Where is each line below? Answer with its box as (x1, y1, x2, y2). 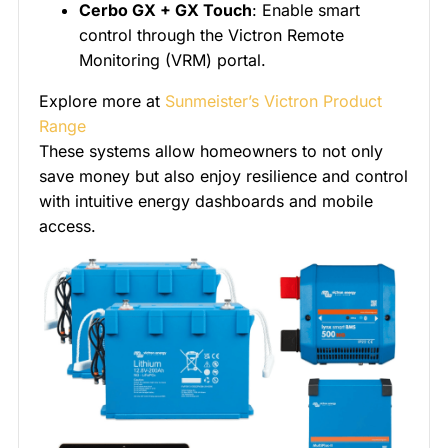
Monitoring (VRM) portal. (79, 50, 266, 71)
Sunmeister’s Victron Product (165, 91, 382, 112)
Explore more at (39, 91, 165, 112)
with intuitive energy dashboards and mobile (39, 191, 373, 212)
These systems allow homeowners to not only (39, 141, 383, 162)
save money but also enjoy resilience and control (39, 166, 408, 187)
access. (39, 216, 96, 237)
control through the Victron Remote (79, 25, 344, 46)
